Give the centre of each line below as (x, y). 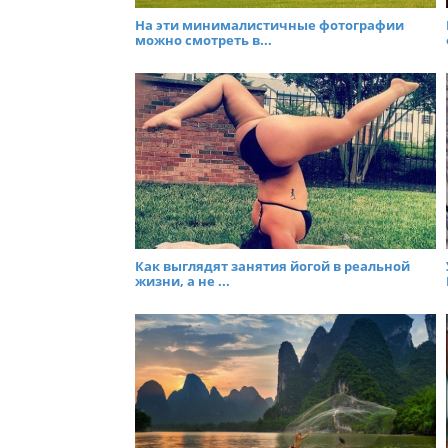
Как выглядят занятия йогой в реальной (272, 265)
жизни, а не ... (182, 280)
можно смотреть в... (203, 40)
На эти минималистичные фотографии (269, 25)
